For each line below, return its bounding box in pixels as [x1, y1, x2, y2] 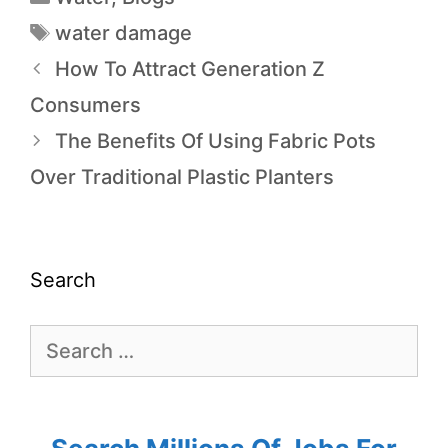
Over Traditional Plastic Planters [30, 165, 334, 190]
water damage [55, 21, 192, 46]
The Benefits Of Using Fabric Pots [55, 129, 376, 154]
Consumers [30, 93, 141, 118]
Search [30, 268, 96, 293]
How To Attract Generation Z [55, 57, 325, 82]
